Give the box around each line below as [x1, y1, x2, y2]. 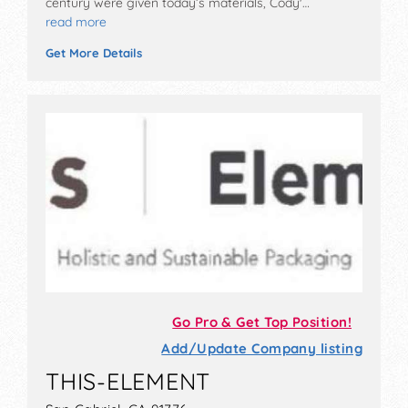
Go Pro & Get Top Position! [172, 313, 352, 331]
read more [46, 14, 107, 31]
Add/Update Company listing [161, 340, 362, 358]
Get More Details [46, 46, 142, 61]
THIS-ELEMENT [46, 367, 211, 396]
